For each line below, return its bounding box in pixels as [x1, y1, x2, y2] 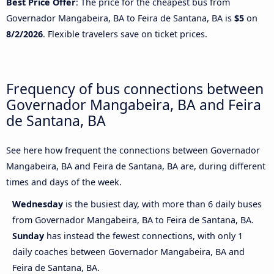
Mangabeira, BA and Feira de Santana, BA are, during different [6, 160, 265, 172]
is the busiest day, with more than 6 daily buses [65, 198, 262, 210]
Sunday [12, 230, 44, 242]
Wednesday [12, 198, 65, 210]
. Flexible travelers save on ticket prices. [43, 28, 207, 40]
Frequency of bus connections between [6, 78, 264, 98]
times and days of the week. [6, 176, 122, 188]
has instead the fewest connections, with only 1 [44, 230, 243, 242]
